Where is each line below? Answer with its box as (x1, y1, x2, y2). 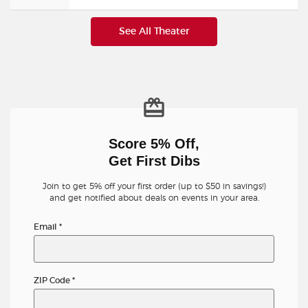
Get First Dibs (108, 153, 200, 169)
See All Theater (119, 25, 189, 37)
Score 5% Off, (109, 136, 199, 152)
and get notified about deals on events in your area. (49, 194, 259, 203)
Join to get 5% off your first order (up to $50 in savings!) (42, 182, 266, 191)
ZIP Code (34, 275, 72, 286)
